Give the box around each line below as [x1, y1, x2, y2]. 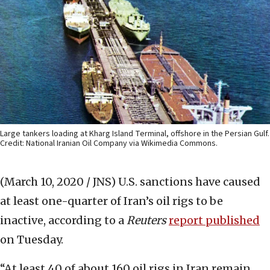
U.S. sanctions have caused [118, 175, 260, 189]
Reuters [127, 213, 166, 228]
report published [169, 213, 260, 228]
